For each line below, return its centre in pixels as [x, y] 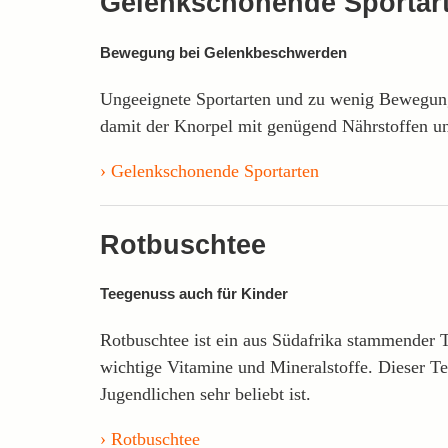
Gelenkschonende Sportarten [215, 171]
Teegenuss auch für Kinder [194, 294]
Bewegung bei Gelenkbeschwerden [223, 53]
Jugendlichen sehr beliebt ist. [205, 394]
